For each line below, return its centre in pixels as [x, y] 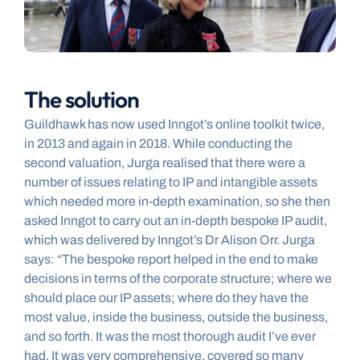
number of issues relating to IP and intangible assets [171, 182]
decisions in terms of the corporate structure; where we [178, 279]
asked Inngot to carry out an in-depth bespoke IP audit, [176, 221]
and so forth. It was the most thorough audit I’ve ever [170, 337]
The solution [82, 100]
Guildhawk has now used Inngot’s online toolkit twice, [174, 125]
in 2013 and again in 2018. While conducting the [158, 144]
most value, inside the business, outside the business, [176, 317]
